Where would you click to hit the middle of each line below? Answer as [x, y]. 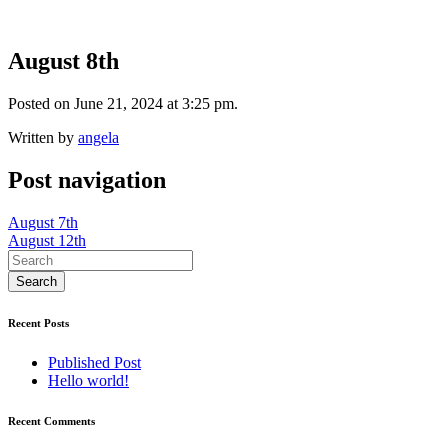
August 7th [43, 222]
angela [98, 137]
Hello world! [88, 380]
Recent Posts [38, 322]
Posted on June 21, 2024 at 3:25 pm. [123, 103]
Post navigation [87, 179]
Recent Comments [51, 420]
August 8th [63, 60]
